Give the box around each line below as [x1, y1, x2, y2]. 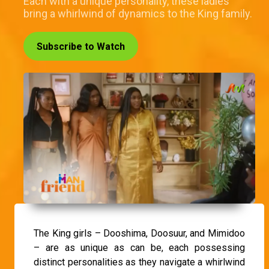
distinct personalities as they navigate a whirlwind [34, 256, 245, 268]
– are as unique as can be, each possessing [34, 241, 245, 253]
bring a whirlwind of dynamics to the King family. [23, 7, 252, 20]
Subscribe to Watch [37, 41, 125, 53]
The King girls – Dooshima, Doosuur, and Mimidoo [34, 227, 245, 239]
